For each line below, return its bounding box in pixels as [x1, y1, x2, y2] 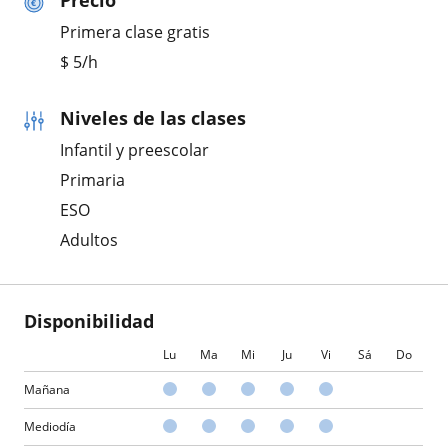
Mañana [24, 381, 70, 398]
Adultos [60, 229, 118, 251]
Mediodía [24, 418, 76, 435]
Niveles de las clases [60, 106, 246, 130]
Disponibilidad [24, 309, 154, 333]
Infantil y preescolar [60, 139, 209, 161]
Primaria [60, 169, 125, 191]
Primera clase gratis [60, 21, 210, 43]
